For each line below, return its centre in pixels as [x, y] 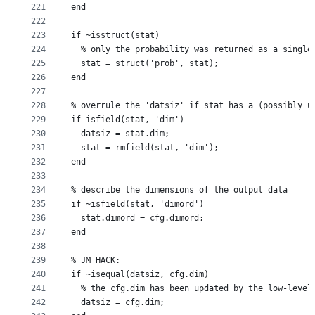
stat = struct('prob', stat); [145, 64]
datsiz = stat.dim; [120, 134]
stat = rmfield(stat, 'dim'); [145, 148]
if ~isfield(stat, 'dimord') [137, 204]
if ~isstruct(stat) [115, 36]
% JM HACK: [96, 261]
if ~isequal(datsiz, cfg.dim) [140, 275]
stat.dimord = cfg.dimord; [137, 218]
